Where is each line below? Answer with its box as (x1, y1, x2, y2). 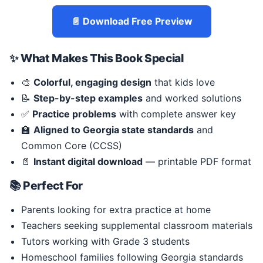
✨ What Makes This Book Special (9, 50, 184, 65)
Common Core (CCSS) (21, 139, 122, 151)
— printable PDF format (143, 155, 251, 167)
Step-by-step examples (33, 92, 143, 104)
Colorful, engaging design (33, 76, 151, 88)
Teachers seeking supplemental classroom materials (21, 219, 252, 231)
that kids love (151, 76, 215, 88)
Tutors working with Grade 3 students (21, 235, 190, 247)
